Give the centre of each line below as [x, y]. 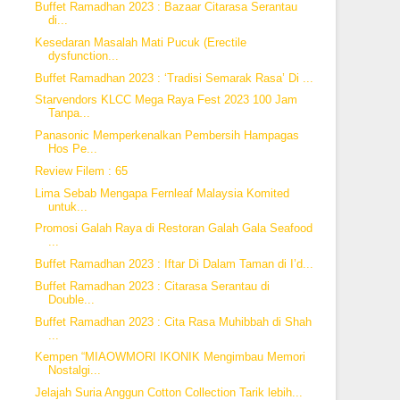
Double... [71, 299]
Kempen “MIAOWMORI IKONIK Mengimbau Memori [170, 357]
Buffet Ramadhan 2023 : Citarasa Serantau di [152, 286]
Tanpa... [69, 113]
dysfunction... [83, 55]
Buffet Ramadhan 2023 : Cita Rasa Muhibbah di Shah [173, 321]
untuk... [67, 206]
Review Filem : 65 [81, 171]
